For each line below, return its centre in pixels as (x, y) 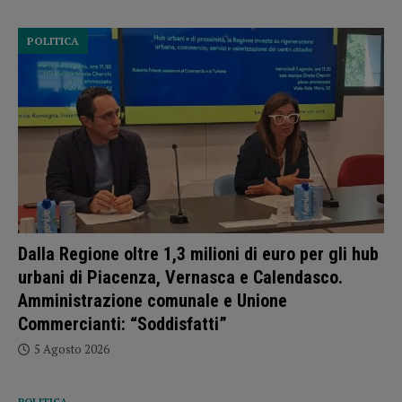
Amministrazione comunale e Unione (153, 301)
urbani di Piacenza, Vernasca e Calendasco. (180, 278)
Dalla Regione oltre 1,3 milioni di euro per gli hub (198, 254)
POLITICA (53, 40)
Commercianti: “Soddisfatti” (122, 324)
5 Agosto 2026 (72, 350)
